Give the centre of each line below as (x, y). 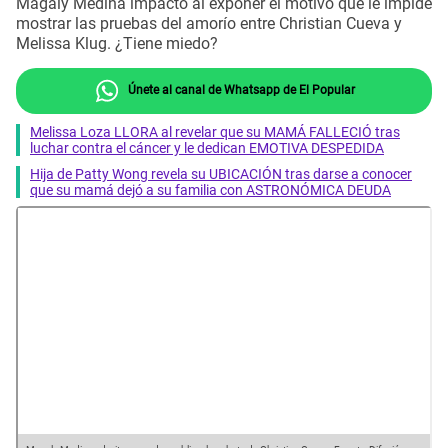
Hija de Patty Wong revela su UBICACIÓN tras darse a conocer (221, 173)
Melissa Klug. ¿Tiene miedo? (117, 44)
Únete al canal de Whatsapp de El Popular (239, 89)
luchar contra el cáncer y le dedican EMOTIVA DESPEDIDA (207, 147)
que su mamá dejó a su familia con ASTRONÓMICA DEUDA (210, 189)
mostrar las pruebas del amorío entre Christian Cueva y (209, 24)
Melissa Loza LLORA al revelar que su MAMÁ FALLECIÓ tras (215, 131)
